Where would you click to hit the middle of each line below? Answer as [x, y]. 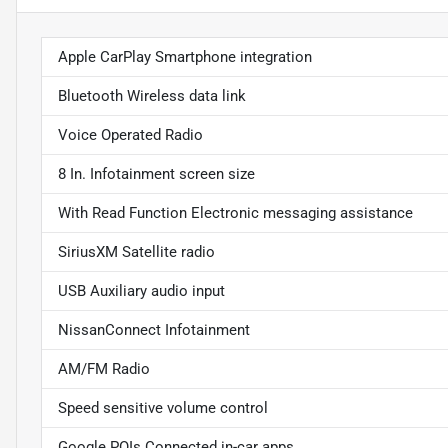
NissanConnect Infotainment [154, 330]
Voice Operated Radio [130, 135]
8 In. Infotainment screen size [156, 174]
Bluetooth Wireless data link [152, 96]
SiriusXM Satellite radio [136, 252]
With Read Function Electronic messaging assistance [235, 213]
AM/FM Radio [104, 369]
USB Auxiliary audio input [141, 291]
